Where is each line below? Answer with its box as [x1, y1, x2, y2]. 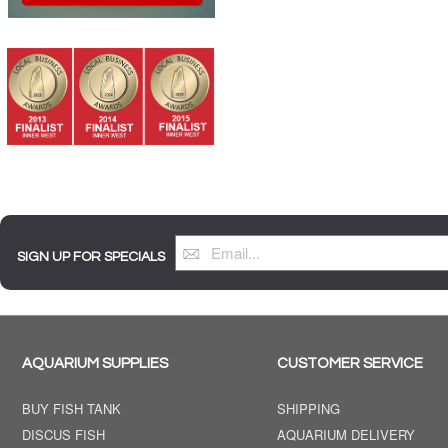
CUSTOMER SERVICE [277, 355, 423, 371]
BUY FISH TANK [22, 398, 121, 418]
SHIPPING [277, 398, 340, 418]
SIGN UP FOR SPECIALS [17, 249, 165, 264]
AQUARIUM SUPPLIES [22, 355, 168, 371]
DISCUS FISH [22, 424, 105, 444]
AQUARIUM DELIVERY [277, 424, 415, 444]
